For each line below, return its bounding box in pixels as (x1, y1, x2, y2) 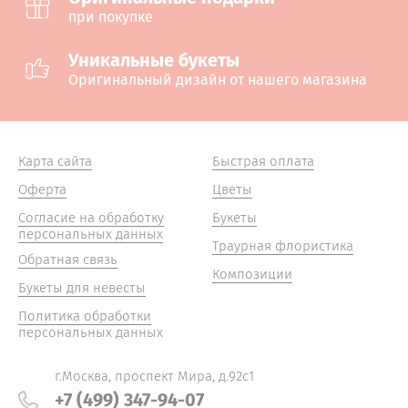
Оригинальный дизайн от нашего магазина (68, 71, 367, 89)
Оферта (18, 181, 66, 199)
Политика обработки (18, 308, 151, 325)
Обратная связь (18, 251, 117, 269)
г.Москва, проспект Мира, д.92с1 (55, 368, 254, 385)
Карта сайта (18, 153, 92, 170)
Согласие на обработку (18, 209, 164, 227)
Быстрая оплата (211, 153, 314, 170)
